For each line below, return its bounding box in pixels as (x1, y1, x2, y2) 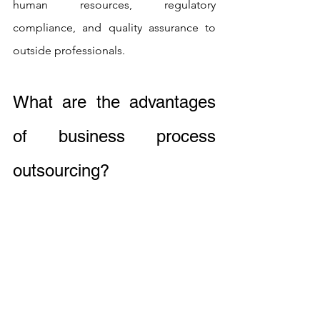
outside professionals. (13, 43, 125, 57)
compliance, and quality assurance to (13, 20, 216, 34)
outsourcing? (13, 160, 109, 180)
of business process (13, 126, 216, 146)
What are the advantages (13, 91, 216, 111)
